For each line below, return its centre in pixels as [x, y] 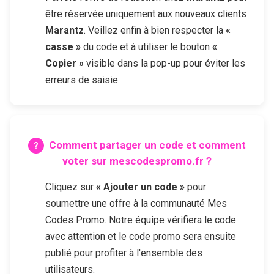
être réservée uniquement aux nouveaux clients [146, 13]
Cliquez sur [71, 187]
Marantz [65, 30]
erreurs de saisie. [83, 80]
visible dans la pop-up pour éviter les [165, 63]
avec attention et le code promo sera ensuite [141, 237]
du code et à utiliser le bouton [146, 46]
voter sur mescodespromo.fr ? [137, 161]
